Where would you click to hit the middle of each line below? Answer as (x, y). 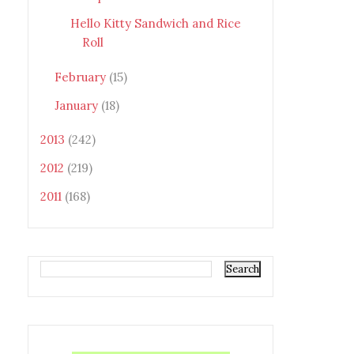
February (82, 77)
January (78, 105)
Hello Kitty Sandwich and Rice (155, 24)
